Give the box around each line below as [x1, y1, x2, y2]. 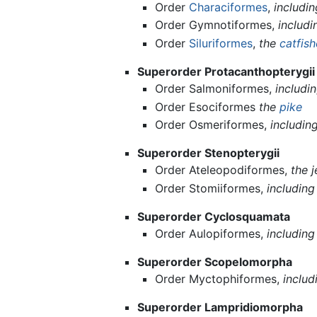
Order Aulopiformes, [155, 226, 267, 241]
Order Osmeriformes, [155, 117, 271, 132]
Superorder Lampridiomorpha [137, 299, 303, 314]
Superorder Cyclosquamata [137, 209, 290, 224]
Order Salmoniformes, [155, 81, 276, 96]
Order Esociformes [155, 99, 260, 114]
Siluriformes [189, 36, 253, 51]
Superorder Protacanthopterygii [137, 64, 315, 79]
